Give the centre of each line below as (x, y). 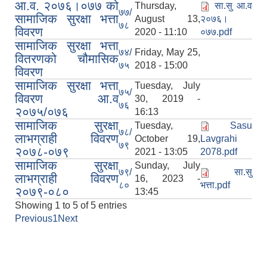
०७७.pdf (216, 32)
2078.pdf (219, 151)
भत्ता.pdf (215, 185)
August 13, (167, 18)
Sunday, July (167, 165)
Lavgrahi (219, 138)
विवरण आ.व (67, 98)
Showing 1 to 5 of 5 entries (71, 205)
